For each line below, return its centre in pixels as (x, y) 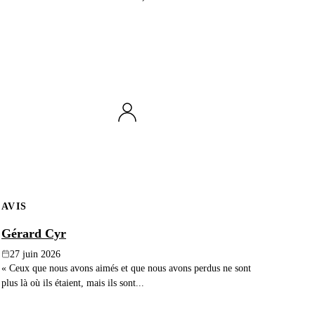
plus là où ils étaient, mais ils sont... (73, 282)
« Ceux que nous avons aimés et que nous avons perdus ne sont (126, 268)
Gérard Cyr (34, 233)
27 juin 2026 (35, 254)
